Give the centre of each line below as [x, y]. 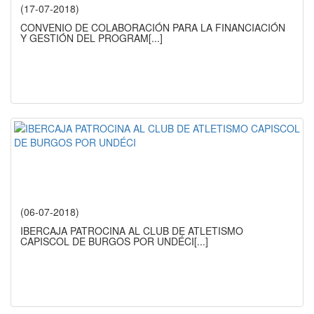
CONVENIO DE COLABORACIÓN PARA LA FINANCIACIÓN [153, 28]
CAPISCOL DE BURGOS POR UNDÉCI [107, 241]
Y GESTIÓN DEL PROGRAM [84, 38]
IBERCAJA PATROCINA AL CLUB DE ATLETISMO [132, 231]
